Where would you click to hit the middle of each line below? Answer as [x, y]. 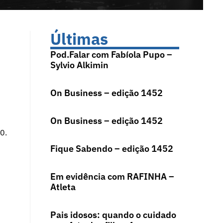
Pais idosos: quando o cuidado [113, 215]
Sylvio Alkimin [79, 65]
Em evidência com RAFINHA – [112, 177]
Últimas [79, 39]
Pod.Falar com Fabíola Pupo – [111, 55]
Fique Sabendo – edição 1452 [111, 149]
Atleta [63, 187]
